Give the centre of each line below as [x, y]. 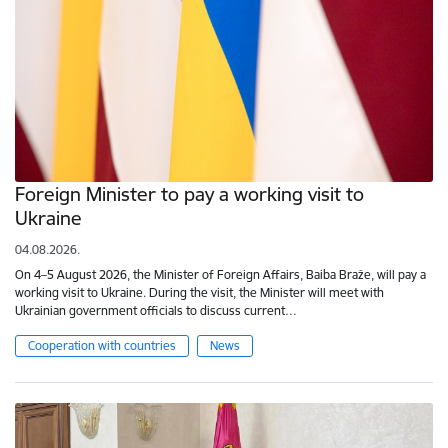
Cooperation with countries [102, 346]
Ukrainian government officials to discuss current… [156, 311]
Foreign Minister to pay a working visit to [189, 194]
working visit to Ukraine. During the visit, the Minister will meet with [199, 293]
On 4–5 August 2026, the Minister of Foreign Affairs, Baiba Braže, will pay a [220, 275]
